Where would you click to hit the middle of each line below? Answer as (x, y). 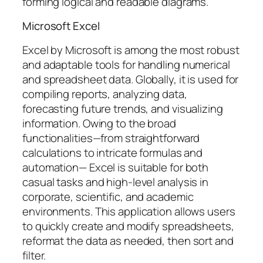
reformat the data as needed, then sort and (128, 240)
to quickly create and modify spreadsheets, (128, 226)
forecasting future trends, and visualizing (123, 108)
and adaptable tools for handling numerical (126, 64)
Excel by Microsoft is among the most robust (131, 50)
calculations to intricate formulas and (113, 152)
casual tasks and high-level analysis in (116, 182)
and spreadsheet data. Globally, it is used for (131, 79)
